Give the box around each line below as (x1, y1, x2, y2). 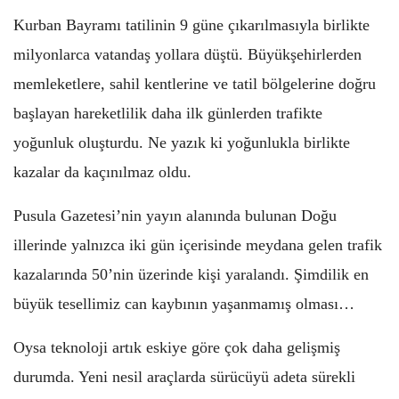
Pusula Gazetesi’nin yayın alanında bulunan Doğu (13, 206, 337, 224)
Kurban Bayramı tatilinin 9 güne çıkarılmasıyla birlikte (13, 15, 370, 34)
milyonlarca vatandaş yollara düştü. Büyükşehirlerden (13, 45, 362, 63)
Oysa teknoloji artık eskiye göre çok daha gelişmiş (13, 338, 340, 356)
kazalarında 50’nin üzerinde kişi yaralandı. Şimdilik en (13, 265, 369, 283)
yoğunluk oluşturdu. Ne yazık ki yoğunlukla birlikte (13, 133, 350, 151)
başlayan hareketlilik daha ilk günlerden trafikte (13, 103, 322, 122)
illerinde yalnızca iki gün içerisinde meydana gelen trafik (13, 235, 382, 254)
